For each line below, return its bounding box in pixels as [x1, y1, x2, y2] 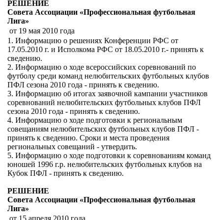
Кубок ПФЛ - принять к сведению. [7, 169, 124, 177]
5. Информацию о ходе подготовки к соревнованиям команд [7, 151, 211, 160]
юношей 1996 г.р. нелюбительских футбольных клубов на [7, 160, 202, 168]
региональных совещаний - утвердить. [7, 142, 137, 151]
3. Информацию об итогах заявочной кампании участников [7, 89, 208, 98]
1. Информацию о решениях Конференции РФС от [7, 36, 178, 45]
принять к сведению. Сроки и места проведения [7, 134, 169, 142]
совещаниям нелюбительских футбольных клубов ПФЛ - [7, 125, 199, 133]
